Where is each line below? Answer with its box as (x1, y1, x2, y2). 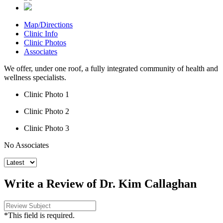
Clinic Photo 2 (24, 107, 69, 116)
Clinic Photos (24, 38, 66, 47)
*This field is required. (4, 211, 75, 220)
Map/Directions (24, 20, 73, 29)
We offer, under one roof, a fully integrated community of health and (4, 64, 218, 73)
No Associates (4, 141, 49, 150)
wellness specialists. (4, 73, 66, 82)
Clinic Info (24, 29, 58, 38)
